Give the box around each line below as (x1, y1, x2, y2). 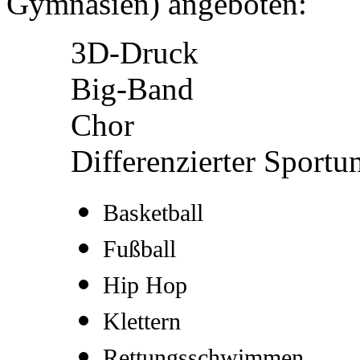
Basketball (103, 199, 203, 226)
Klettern (103, 308, 181, 334)
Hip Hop (103, 272, 187, 298)
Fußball (103, 235, 176, 262)
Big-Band (71, 71, 194, 106)
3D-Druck (71, 35, 198, 70)
